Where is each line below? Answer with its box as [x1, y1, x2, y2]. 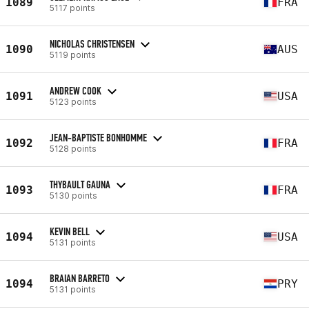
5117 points [50, 2, 95, 13]
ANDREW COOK [50, 83, 101, 97]
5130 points [50, 190, 97, 201]
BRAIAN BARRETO [50, 271, 110, 285]
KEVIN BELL [50, 224, 90, 238]
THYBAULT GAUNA [50, 177, 110, 191]
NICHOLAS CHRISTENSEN [50, 37, 134, 50]
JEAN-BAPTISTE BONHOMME [50, 130, 147, 144]
